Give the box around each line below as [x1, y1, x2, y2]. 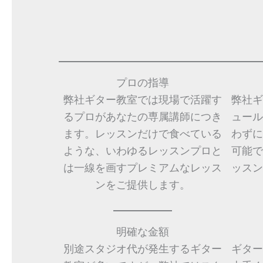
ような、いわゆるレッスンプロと [63, 144, 222, 157]
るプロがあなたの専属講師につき [63, 110, 222, 123]
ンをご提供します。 [95, 178, 190, 191]
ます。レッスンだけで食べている [63, 127, 222, 140]
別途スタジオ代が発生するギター [63, 242, 222, 255]
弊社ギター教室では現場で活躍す [63, 93, 222, 106]
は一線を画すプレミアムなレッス [63, 161, 222, 174]
